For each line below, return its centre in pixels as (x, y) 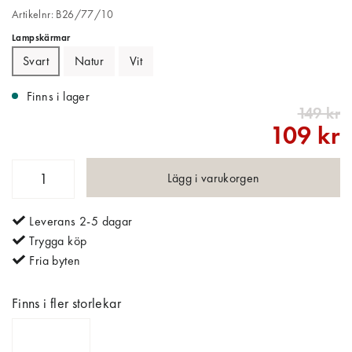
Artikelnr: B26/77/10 (62, 14)
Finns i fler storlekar (66, 302)
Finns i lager (61, 96)
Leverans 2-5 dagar (79, 221)
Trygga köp (57, 240)
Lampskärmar (41, 37)
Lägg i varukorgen (213, 178)
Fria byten (53, 260)
